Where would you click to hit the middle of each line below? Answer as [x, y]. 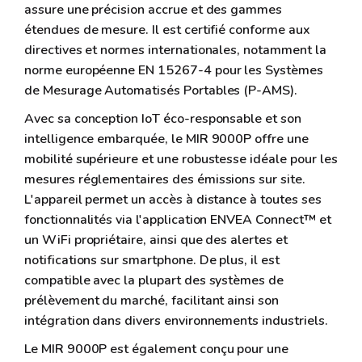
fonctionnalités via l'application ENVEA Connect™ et [178, 219]
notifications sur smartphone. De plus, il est [152, 260]
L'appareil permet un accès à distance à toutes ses [173, 199]
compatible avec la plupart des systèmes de [154, 280]
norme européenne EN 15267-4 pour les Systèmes [174, 70]
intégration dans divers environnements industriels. [176, 320]
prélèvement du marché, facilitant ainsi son [152, 300]
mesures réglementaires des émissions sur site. [165, 179]
